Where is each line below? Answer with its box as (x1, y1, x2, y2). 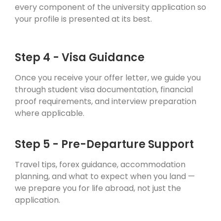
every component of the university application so (15, 1, 206, 13)
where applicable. (15, 108, 84, 119)
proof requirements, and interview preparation (15, 96, 196, 108)
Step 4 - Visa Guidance (15, 50, 145, 66)
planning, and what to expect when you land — (15, 171, 195, 183)
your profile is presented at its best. (15, 13, 152, 25)
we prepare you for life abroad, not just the (15, 183, 181, 194)
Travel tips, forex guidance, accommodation (15, 159, 185, 171)
